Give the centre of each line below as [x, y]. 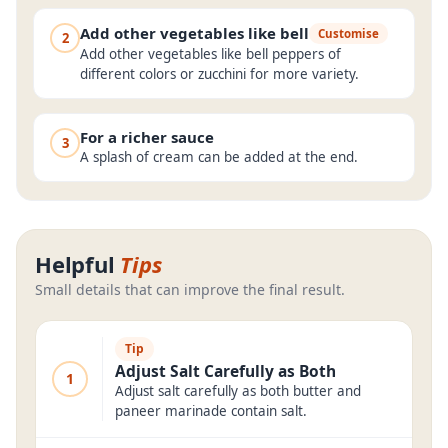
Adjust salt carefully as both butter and [238, 391]
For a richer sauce [147, 137]
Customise [348, 33]
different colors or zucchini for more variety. [219, 74]
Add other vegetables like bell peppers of [210, 54]
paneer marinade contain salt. [211, 411]
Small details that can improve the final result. [190, 289]
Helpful [75, 264]
